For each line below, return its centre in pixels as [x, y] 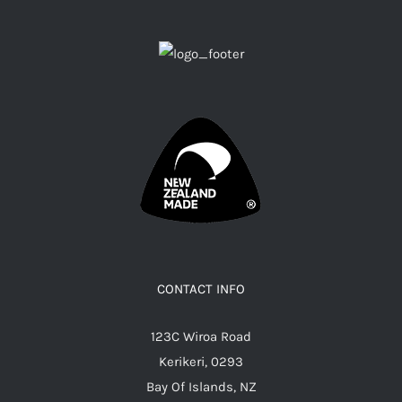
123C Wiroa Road [201, 336]
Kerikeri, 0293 [201, 361]
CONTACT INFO [201, 288]
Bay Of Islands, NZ [201, 386]
